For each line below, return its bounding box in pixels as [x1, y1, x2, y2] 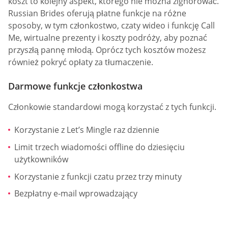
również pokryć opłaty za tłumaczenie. [8, 56, 153, 68]
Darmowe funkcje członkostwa [8, 79, 142, 92]
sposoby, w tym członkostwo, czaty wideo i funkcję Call [8, 19, 215, 31]
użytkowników [14, 153, 68, 165]
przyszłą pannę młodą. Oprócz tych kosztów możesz [8, 44, 206, 55]
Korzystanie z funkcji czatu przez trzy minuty [14, 170, 182, 182]
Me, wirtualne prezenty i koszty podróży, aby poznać [8, 32, 207, 43]
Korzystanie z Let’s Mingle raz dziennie [14, 124, 159, 136]
